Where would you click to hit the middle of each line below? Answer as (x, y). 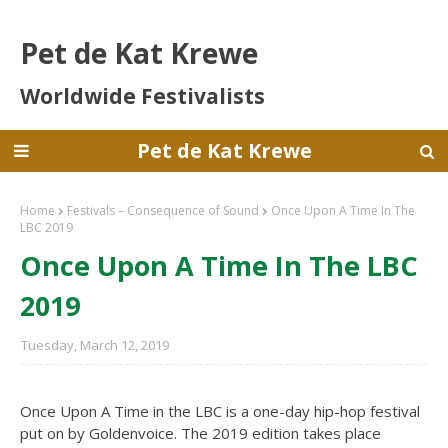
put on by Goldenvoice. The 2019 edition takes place (200, 433)
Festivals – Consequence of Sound (163, 210)
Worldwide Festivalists (142, 95)
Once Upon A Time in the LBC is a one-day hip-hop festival (220, 411)
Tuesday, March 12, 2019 (95, 345)
